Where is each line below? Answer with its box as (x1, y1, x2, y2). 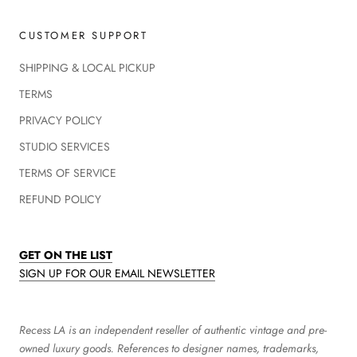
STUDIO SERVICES (19, 139, 110, 155)
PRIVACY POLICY (19, 112, 102, 129)
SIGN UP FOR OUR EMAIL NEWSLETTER (19, 265, 215, 282)
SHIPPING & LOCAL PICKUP (19, 60, 155, 76)
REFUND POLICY (19, 191, 101, 208)
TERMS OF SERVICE (19, 165, 116, 182)
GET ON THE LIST (19, 247, 112, 264)
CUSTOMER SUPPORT (19, 28, 148, 44)
